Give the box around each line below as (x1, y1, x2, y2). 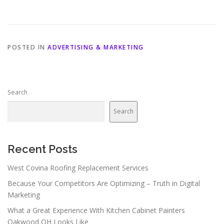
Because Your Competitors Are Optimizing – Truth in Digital (7, 178, 200, 188)
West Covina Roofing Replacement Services (7, 162, 148, 172)
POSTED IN (7, 42, 47, 51)
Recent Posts (7, 142, 77, 155)
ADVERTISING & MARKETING (47, 42, 144, 51)
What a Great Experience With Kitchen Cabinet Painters (7, 205, 185, 215)
